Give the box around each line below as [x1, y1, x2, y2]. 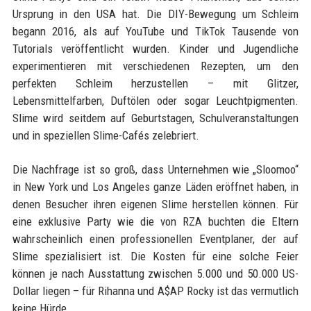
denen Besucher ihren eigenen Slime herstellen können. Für [12, 197, 299, 212]
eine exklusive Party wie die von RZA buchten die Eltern [12, 215, 299, 229]
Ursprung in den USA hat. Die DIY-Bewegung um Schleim [12, 7, 299, 22]
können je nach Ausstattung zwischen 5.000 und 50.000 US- [12, 267, 299, 281]
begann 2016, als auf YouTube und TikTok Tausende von [12, 24, 299, 39]
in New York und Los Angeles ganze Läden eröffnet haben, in [12, 180, 299, 194]
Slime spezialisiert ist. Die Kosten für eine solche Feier [12, 249, 299, 264]
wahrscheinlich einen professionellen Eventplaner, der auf [12, 232, 299, 246]
